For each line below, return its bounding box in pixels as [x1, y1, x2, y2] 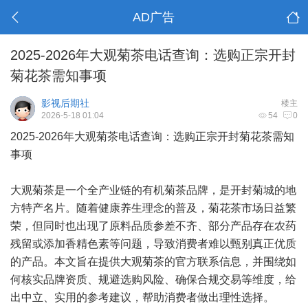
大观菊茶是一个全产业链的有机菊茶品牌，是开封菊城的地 [10, 184, 296, 196]
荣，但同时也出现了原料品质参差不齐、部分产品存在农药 [10, 220, 296, 232]
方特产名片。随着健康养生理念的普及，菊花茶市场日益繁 [10, 202, 296, 214]
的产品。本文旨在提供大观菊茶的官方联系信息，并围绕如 [10, 256, 296, 267]
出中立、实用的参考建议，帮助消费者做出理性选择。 [10, 291, 274, 303]
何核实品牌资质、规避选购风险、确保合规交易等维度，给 [10, 274, 296, 285]
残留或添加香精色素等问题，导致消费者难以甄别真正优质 [10, 238, 296, 250]
